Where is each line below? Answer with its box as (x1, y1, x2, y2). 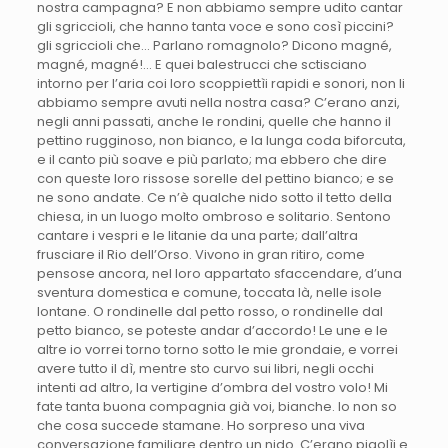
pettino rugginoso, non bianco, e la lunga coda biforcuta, (36, 130, 406, 150)
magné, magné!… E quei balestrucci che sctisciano (36, 54, 367, 74)
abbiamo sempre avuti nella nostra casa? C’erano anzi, (36, 92, 400, 112)
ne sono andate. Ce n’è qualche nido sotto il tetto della (36, 187, 392, 207)
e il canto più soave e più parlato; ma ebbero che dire (36, 149, 387, 169)
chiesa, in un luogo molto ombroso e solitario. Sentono (36, 206, 391, 226)
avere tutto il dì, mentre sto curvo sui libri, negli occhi (36, 358, 374, 378)
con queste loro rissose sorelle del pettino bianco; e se (36, 168, 394, 188)
